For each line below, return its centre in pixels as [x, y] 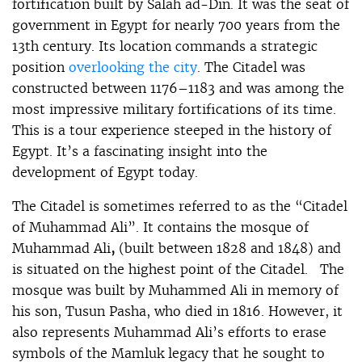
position [40, 67]
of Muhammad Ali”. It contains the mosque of [160, 227]
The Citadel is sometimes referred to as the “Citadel [180, 206]
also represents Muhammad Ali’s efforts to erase [169, 332]
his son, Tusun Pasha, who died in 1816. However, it [177, 311]
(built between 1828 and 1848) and [230, 248]
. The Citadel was [251, 67]
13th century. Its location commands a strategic [165, 46]
